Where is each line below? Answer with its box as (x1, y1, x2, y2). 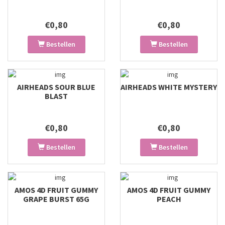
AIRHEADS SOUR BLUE (17, 82, 95, 92)
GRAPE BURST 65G (23, 194, 89, 204)
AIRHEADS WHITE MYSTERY (121, 82, 217, 92)
